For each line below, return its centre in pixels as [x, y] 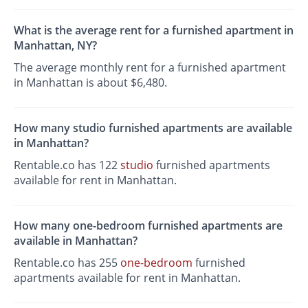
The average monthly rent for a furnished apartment [150, 67]
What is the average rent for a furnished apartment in [154, 30]
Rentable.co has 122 [67, 165]
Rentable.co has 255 [67, 263]
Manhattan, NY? [56, 45]
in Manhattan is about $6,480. [91, 82]
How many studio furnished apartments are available [153, 128]
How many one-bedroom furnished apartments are [148, 226]
